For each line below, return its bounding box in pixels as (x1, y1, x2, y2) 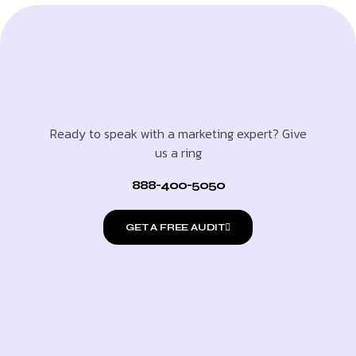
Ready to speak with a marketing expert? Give (49, 123, 307, 143)
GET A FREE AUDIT (126, 221, 225, 233)
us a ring (154, 142, 202, 162)
